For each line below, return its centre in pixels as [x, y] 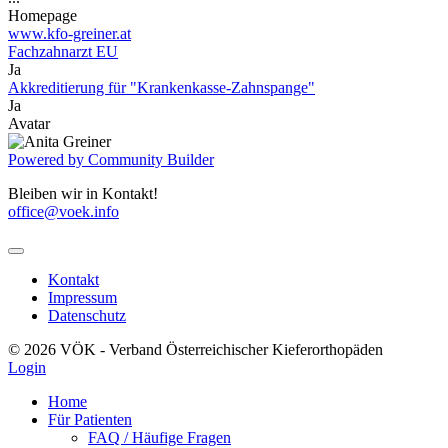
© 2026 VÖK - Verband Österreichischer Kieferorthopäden [195, 350]
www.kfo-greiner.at [69, 34]
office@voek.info [63, 212]
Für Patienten [90, 420]
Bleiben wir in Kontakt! [83, 194]
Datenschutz [87, 316]
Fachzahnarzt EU [63, 52]
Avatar [29, 124]
